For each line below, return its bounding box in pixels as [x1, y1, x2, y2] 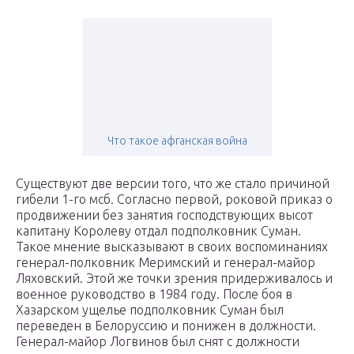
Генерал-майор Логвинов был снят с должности [16, 334, 299, 349]
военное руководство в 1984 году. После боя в [16, 287, 292, 302]
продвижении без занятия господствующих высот [16, 208, 313, 223]
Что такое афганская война [107, 134, 247, 148]
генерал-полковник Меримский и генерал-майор [16, 255, 315, 270]
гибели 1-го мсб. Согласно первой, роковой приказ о [16, 192, 333, 207]
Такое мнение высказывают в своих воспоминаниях [16, 239, 328, 254]
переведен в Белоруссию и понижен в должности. [16, 318, 316, 333]
